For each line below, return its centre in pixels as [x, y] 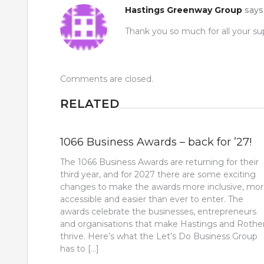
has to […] [80, 248]
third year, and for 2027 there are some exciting [158, 174]
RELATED [90, 103]
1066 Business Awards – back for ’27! [156, 142]
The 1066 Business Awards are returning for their [159, 162]
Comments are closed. [107, 79]
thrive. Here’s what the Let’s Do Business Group [159, 236]
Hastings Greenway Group [184, 10]
